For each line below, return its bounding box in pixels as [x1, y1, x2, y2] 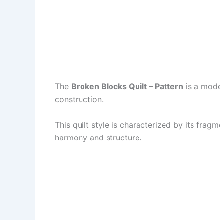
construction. [55, 94, 104, 104]
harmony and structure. [55, 132, 141, 142]
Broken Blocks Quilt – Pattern [71, 82, 183, 91]
